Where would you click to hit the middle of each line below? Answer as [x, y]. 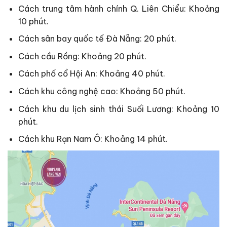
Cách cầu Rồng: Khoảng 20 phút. [82, 56]
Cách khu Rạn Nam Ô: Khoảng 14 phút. [93, 139]
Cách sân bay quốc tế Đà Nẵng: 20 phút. [97, 39]
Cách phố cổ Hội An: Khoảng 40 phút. [91, 74]
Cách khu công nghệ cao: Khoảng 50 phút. [102, 91]
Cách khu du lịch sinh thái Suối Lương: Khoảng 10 [119, 109]
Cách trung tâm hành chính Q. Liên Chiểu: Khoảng [119, 8]
